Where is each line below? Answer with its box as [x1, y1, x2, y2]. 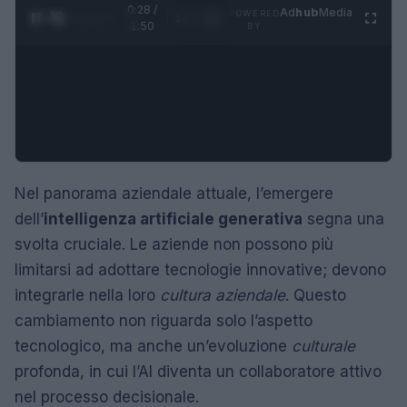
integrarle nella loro [15, 285, 160, 304]
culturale [292, 336, 355, 355]
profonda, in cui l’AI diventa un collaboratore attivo [15, 362, 382, 381]
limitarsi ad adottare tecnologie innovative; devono [15, 260, 386, 279]
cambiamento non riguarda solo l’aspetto [15, 311, 313, 330]
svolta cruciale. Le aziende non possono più [15, 234, 333, 253]
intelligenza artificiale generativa [44, 209, 303, 228]
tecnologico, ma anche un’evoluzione [15, 336, 292, 355]
